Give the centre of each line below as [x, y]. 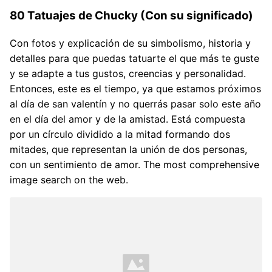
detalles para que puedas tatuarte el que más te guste [134, 58]
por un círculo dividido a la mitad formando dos [120, 134]
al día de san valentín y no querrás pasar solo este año [135, 104]
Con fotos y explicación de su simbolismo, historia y [130, 43]
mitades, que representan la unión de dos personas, [128, 149]
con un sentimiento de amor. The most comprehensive [134, 164]
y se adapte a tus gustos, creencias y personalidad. [128, 73]
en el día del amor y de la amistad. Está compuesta [127, 119]
